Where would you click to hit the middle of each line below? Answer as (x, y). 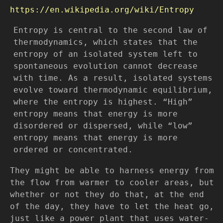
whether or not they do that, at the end (107, 194)
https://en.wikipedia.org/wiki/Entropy (102, 9)
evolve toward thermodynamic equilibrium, (113, 90)
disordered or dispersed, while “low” (103, 126)
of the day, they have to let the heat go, (112, 206)
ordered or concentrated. (73, 150)
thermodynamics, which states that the (106, 42)
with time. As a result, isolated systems (113, 78)
